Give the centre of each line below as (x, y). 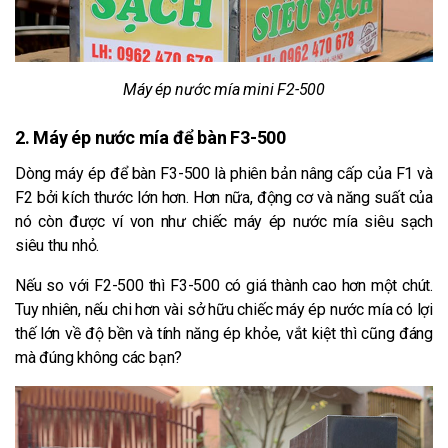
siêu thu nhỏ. (57, 246)
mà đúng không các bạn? (99, 358)
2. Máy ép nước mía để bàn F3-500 (150, 138)
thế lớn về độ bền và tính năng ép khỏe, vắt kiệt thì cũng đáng (224, 334)
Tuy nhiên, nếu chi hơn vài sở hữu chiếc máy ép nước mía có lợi (224, 310)
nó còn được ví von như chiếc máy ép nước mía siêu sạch (224, 222)
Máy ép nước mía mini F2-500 (224, 90)
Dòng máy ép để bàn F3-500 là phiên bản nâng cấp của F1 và (224, 174)
